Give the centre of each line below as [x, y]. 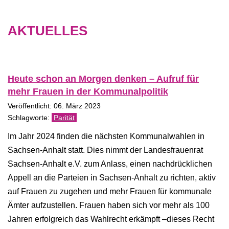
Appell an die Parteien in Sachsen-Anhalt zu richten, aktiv [112, 178]
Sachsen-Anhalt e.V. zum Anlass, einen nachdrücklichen [110, 164]
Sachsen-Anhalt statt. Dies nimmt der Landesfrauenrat [105, 150]
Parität [64, 118]
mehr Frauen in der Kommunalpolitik [88, 91]
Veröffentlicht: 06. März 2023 [54, 106]
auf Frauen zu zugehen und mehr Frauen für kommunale [110, 191]
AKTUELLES [48, 31]
